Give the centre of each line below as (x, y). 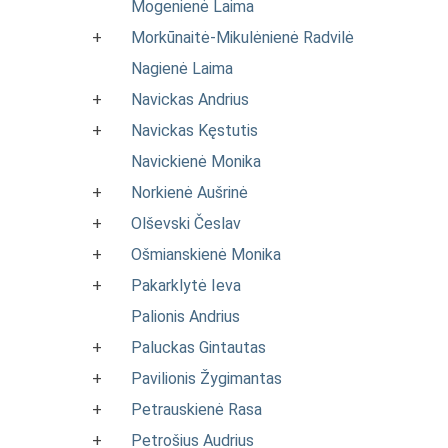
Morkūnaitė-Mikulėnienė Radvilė (242, 37)
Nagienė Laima (182, 68)
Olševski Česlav (186, 223)
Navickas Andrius (190, 99)
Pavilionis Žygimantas (206, 378)
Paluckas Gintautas (198, 347)
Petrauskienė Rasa (196, 409)
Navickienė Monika (196, 161)
